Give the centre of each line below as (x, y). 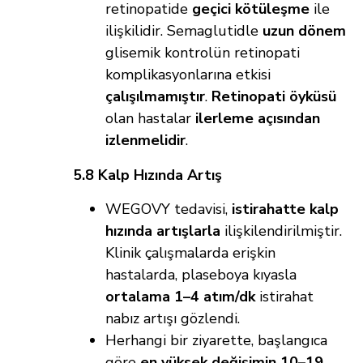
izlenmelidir (145, 141)
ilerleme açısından (258, 119)
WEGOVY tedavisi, (169, 209)
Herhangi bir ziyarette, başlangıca (216, 341)
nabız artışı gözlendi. (173, 319)
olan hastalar (150, 119)
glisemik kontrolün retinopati (203, 53)
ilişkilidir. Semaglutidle (184, 31)
